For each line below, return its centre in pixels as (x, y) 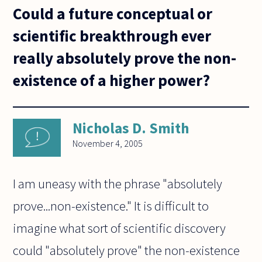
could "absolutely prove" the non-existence (127, 251)
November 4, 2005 (108, 144)
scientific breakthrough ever (112, 35)
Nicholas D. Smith (131, 128)
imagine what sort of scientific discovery (120, 228)
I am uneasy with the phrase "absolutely (118, 184)
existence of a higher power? (112, 80)
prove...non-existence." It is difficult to (111, 206)
